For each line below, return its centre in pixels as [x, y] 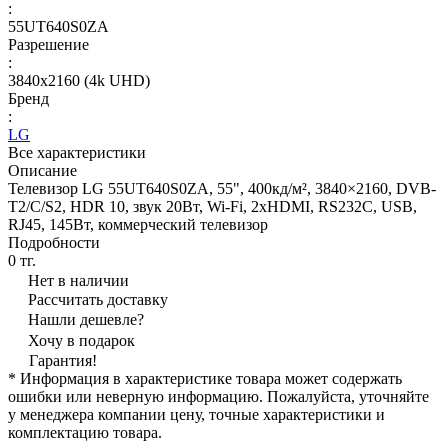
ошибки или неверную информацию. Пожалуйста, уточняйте [218, 396]
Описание [42, 170]
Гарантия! [63, 360]
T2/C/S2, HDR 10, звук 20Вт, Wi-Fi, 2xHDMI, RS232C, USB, [212, 206]
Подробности [54, 242]
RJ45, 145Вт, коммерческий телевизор [138, 224]
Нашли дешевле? [86, 319]
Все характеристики [77, 152]
